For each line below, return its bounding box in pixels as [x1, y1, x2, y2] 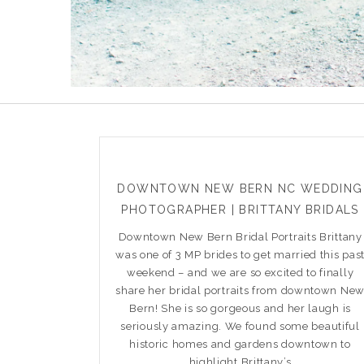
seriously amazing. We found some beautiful [120, 319, 360, 332]
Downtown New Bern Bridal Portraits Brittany [118, 230, 362, 243]
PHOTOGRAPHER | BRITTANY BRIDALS [121, 202, 359, 216]
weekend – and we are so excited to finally [126, 266, 354, 279]
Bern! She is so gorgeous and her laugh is [129, 301, 351, 314]
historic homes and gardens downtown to [129, 337, 351, 350]
